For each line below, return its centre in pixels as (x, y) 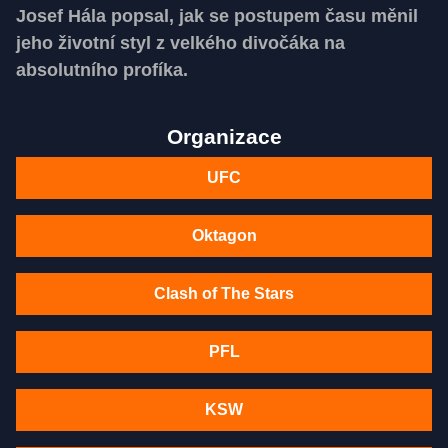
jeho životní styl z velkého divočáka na (180, 43)
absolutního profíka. (102, 70)
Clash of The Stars (224, 294)
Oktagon (224, 236)
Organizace (224, 137)
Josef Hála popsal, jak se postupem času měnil (217, 16)
